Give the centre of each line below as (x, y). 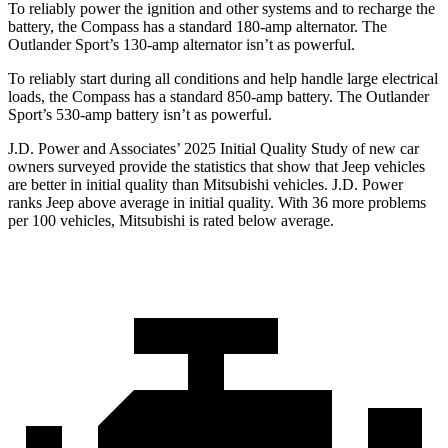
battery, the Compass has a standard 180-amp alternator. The (197, 27)
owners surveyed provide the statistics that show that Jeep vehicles (216, 167)
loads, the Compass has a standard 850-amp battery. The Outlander (218, 97)
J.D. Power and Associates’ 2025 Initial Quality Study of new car (213, 149)
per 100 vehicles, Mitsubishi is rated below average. (171, 221)
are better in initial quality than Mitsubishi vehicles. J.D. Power (205, 185)
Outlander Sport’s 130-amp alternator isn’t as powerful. (181, 45)
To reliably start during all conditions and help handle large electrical (223, 79)
